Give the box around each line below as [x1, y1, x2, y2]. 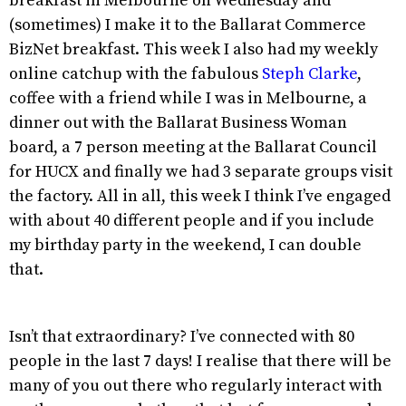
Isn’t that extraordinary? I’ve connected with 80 [9, 325, 354, 347]
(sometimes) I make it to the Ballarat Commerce [9, 14, 366, 35]
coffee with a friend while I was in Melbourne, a [9, 87, 367, 109]
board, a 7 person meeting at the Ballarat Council [9, 136, 377, 158]
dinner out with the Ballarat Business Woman [9, 111, 347, 133]
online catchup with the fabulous [9, 63, 262, 84]
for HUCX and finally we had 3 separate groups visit [9, 160, 392, 182]
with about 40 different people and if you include [9, 209, 374, 231]
